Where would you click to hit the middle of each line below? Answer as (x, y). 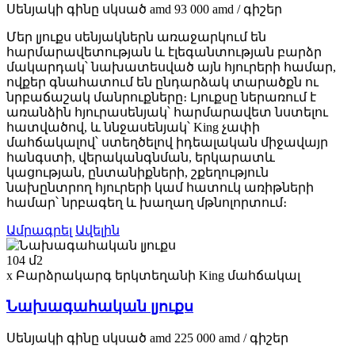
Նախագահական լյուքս (100, 307)
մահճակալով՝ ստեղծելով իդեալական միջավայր (167, 143)
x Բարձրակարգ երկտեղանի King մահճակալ (153, 276)
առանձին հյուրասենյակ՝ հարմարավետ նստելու (167, 113)
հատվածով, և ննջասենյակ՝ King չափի (133, 128)
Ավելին (97, 231)
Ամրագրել (39, 231)
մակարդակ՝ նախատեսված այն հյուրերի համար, (171, 67)
